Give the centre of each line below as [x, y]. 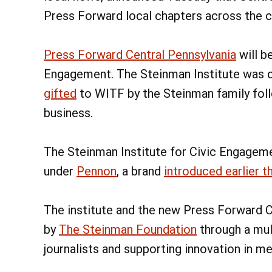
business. [68, 113]
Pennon [97, 172]
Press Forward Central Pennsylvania [140, 55]
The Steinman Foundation [128, 230]
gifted [60, 94]
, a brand [140, 172]
